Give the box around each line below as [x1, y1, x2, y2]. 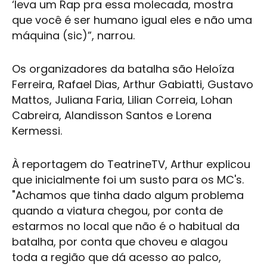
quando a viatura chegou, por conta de [12, 203, 223, 219]
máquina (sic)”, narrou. [12, 28, 135, 44]
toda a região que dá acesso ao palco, [12, 250, 221, 265]
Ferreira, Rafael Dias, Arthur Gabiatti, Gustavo [12, 77, 253, 92]
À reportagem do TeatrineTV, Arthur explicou [12, 157, 250, 172]
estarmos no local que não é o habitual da [12, 219, 240, 234]
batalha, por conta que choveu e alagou [12, 234, 228, 250]
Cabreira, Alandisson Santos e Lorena [12, 108, 212, 123]
